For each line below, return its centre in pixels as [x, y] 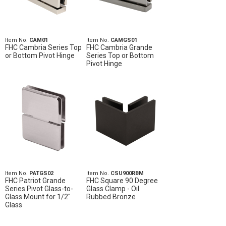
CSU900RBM [127, 174]
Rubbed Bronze [111, 197]
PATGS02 [41, 174]
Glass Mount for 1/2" [38, 197]
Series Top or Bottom [120, 56]
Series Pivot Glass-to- [39, 189]
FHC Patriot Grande [35, 181]
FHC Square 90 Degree [122, 181]
